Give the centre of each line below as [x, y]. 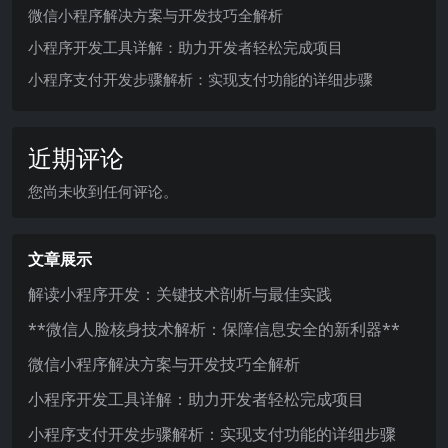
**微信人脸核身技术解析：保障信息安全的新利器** [214, 329]
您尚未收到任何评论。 [103, 191]
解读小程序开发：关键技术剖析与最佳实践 [180, 294]
